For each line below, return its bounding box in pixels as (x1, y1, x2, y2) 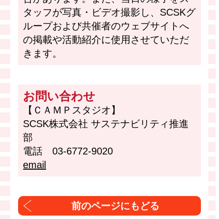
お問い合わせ (23, 89, 96, 103)
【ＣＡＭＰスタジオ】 (23, 105, 124, 116)
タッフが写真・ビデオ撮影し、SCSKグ (23, 7, 196, 18)
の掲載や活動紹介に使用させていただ (23, 34, 190, 45)
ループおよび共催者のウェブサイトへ (23, 21, 190, 32)
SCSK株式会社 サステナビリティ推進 (23, 118, 189, 130)
